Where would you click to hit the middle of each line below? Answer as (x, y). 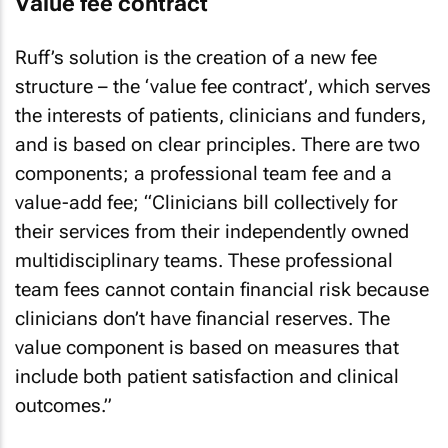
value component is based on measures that (207, 347)
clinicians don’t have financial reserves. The (202, 318)
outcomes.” (63, 405)
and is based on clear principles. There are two (217, 144)
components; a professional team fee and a (203, 173)
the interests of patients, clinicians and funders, (220, 115)
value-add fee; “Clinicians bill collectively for (206, 202)
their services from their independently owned (212, 231)
